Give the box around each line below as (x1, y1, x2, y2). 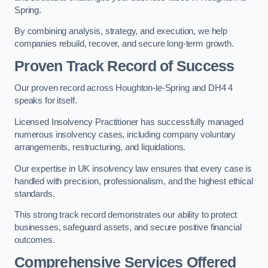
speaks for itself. (14, 96, 77, 106)
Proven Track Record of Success (14, 57, 234, 74)
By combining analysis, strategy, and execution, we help (14, 26, 228, 36)
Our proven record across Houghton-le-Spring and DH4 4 (14, 83, 233, 93)
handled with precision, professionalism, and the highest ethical (14, 176, 253, 186)
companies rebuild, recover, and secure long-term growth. (14, 39, 234, 49)
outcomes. (14, 235, 55, 245)
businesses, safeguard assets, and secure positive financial (14, 223, 242, 233)
